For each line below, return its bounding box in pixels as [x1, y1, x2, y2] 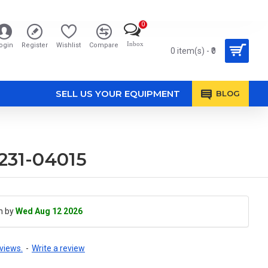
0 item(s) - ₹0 [170, 45, 216, 56]
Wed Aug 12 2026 [16, 206, 83, 216]
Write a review [32, 243, 85, 253]
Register [22, 41, 48, 49]
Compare [89, 41, 118, 49]
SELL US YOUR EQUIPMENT [56, 87, 180, 99]
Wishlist [56, 41, 81, 49]
